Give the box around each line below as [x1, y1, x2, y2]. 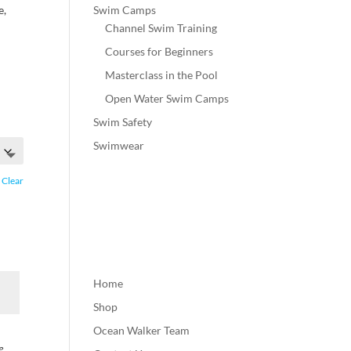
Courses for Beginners [105, 45, 214, 58]
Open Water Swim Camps [105, 92, 230, 105]
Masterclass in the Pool [105, 68, 219, 81]
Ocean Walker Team [93, 324, 190, 338]
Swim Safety [93, 115, 153, 128]
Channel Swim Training [105, 21, 218, 34]
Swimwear [93, 139, 145, 152]
